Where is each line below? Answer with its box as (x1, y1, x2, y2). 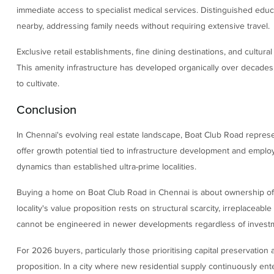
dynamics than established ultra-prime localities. (16, 161, 196, 172)
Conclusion (16, 103, 76, 117)
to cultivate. (16, 78, 59, 89)
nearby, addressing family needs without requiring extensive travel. (16, 20, 270, 31)
